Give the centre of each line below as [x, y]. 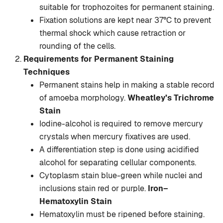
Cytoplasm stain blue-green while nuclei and [121, 176]
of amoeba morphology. [83, 98]
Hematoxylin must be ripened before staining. [122, 215]
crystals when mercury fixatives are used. [115, 137]
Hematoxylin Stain [76, 202]
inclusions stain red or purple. [94, 189]
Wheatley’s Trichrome [171, 98]
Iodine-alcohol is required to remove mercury [121, 124]
